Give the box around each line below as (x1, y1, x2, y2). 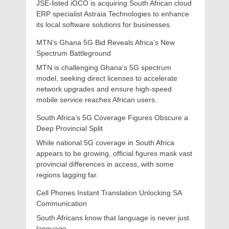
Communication (36, 199, 87, 208)
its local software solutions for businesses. (36, 20, 172, 29)
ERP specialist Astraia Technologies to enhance (36, 10, 189, 18)
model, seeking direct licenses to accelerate (36, 74, 177, 82)
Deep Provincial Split (36, 124, 103, 132)
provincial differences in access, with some (36, 160, 174, 168)
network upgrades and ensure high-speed (36, 85, 172, 93)
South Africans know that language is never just (36, 214, 189, 222)
